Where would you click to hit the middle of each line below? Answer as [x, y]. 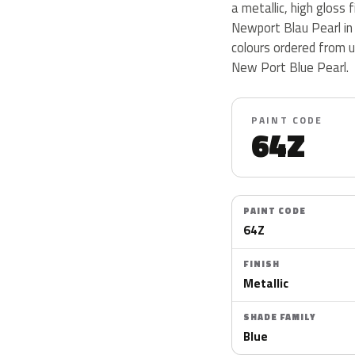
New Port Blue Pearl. [290, 67]
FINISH [261, 264]
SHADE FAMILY [279, 317]
